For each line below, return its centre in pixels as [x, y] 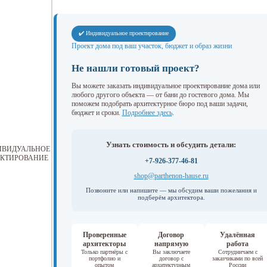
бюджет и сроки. [97, 113]
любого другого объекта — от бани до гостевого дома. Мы [160, 95]
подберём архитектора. [171, 197]
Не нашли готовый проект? [135, 68]
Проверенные [104, 235]
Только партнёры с [105, 252]
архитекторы [105, 244]
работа [238, 244]
